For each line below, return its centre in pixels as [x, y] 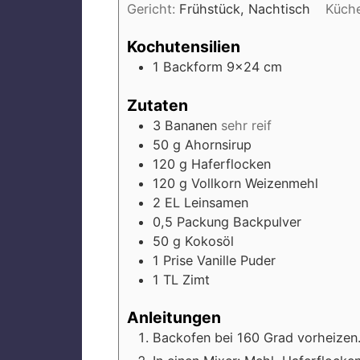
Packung [203, 221]
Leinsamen [216, 202]
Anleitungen [174, 317]
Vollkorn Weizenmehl [255, 183]
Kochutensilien [184, 47]
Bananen [191, 125]
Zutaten [157, 105]
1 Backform [190, 67]
